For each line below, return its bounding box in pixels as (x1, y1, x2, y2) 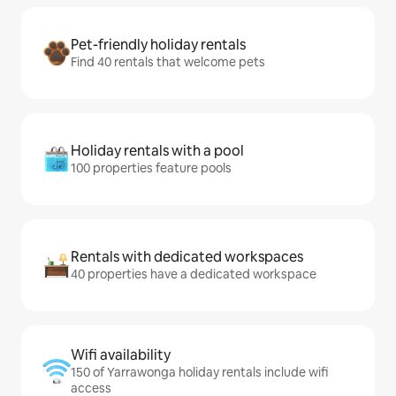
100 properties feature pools (71, 160, 232, 176)
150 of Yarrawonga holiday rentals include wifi (71, 364, 328, 380)
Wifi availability (71, 346, 171, 364)
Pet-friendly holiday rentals (71, 35, 246, 54)
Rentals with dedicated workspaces (71, 247, 303, 266)
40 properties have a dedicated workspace (71, 266, 316, 282)
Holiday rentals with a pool (71, 141, 244, 160)
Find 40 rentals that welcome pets (71, 54, 265, 70)
